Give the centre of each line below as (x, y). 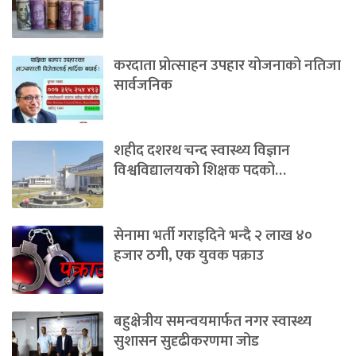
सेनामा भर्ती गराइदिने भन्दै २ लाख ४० (213, 236)
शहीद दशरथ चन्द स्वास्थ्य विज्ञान (202, 151)
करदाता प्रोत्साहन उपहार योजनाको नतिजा (227, 66)
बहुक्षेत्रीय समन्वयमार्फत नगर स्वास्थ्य (213, 321)
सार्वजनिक (143, 86)
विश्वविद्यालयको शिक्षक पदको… (200, 171)
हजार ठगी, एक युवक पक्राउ (189, 256)
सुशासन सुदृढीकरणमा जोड (186, 341)
